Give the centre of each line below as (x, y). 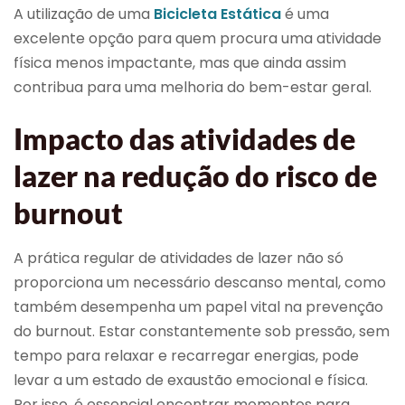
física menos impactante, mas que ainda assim (180, 63)
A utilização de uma (84, 14)
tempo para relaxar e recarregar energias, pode (186, 355)
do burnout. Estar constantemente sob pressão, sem (202, 331)
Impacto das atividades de (184, 138)
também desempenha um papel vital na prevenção (198, 306)
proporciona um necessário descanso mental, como (200, 282)
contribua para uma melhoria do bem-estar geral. (193, 88)
